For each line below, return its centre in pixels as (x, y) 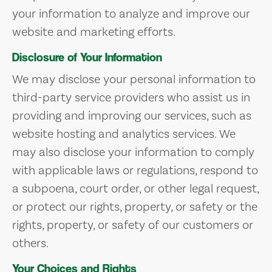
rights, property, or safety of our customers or (133, 225)
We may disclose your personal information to (134, 79)
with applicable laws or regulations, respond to (135, 170)
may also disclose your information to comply (133, 152)
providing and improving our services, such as (132, 115)
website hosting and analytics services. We (124, 134)
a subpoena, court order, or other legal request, (135, 188)
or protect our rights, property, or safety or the (135, 206)
